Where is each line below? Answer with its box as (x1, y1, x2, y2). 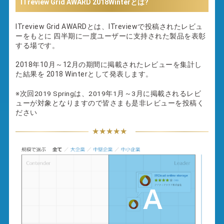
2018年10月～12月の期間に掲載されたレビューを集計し (15, 60, 202, 69)
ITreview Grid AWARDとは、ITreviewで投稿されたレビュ (15, 22, 203, 31)
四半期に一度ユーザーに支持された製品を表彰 (51, 32, 206, 40)
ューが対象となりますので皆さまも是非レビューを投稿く (15, 99, 204, 107)
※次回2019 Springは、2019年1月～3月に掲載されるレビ (15, 89, 201, 98)
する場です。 (15, 41, 59, 50)
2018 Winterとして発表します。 (44, 70, 153, 78)
